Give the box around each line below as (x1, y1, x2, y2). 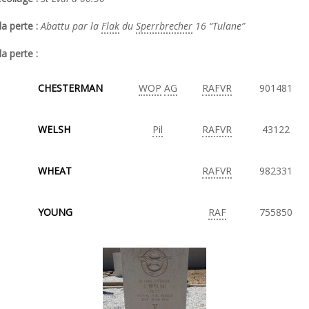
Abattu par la (41, 19, 101, 32)
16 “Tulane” (192, 19, 245, 32)
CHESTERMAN (38, 81, 103, 94)
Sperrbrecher (136, 19, 192, 32)
